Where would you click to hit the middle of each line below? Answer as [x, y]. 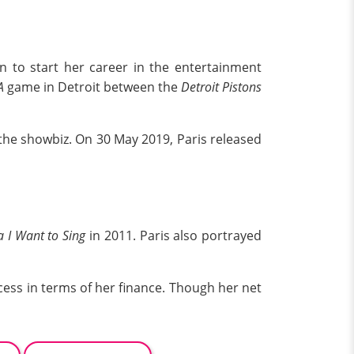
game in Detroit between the [94, 87]
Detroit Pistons [221, 87]
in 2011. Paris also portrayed [174, 235]
